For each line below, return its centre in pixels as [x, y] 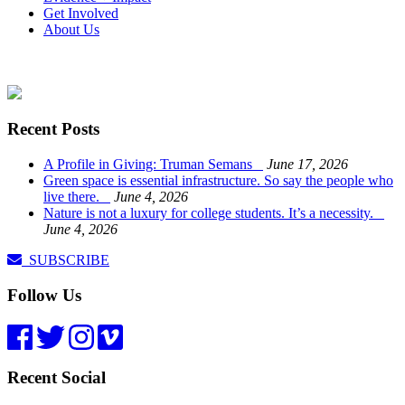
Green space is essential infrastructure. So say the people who [218, 181]
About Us [71, 29]
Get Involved [81, 13]
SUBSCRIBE [66, 260]
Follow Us [44, 295]
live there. [77, 197]
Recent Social [57, 378]
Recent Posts [53, 129]
